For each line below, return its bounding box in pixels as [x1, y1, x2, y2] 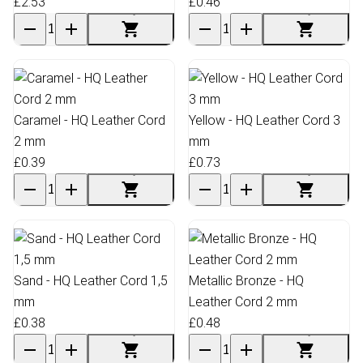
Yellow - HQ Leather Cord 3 [189, 112, 340, 128]
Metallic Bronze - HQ [189, 272, 304, 288]
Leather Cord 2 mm [189, 293, 297, 310]
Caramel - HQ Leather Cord [14, 112, 165, 128]
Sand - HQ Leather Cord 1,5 [14, 272, 168, 288]
